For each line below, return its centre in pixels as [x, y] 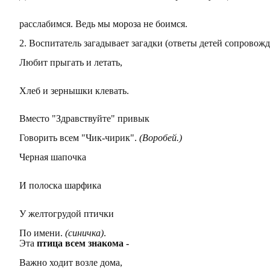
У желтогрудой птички [67, 214]
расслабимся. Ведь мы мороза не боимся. [103, 24]
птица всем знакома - [83, 243]
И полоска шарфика [60, 186]
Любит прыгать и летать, [71, 62]
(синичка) [84, 233]
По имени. [42, 233]
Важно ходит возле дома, [71, 262]
